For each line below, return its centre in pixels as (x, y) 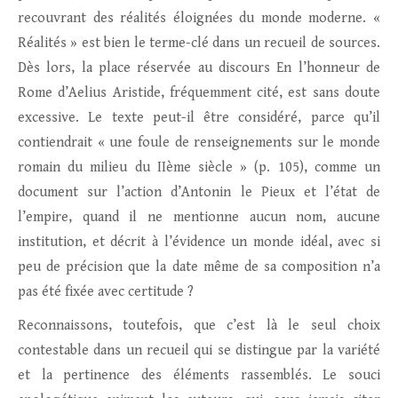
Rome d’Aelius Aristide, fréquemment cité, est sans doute (199, 93)
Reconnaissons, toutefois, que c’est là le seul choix (199, 326)
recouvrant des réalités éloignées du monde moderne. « (199, 19)
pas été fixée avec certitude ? (106, 292)
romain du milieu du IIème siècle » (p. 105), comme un (199, 168)
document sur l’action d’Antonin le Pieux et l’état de (199, 193)
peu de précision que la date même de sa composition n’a (199, 267)
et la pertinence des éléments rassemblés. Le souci (199, 376)
